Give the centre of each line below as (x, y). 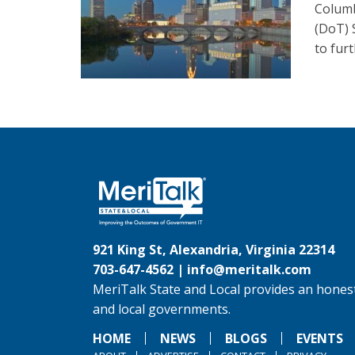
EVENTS (320, 339)
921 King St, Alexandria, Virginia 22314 (214, 250)
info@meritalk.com (249, 270)
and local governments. (162, 309)
